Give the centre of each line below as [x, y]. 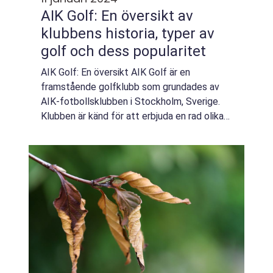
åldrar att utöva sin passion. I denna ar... [124, 145]
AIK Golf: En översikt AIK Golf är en [115, 72]
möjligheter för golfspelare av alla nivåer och [136, 131]
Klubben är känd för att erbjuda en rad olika [132, 116]
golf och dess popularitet [123, 51]
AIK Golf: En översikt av [117, 16]
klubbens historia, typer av [128, 34]
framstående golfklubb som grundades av [130, 87]
